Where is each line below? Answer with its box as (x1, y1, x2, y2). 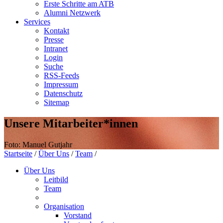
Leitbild (44, 175, 68, 184)
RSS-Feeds (44, 71, 79, 80)
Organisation (44, 202, 84, 211)
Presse (44, 35, 64, 44)
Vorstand (64, 211, 92, 220)
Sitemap (44, 98, 69, 107)
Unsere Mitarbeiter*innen (4, 116, 138, 130)
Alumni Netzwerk (44, 8, 101, 17)
